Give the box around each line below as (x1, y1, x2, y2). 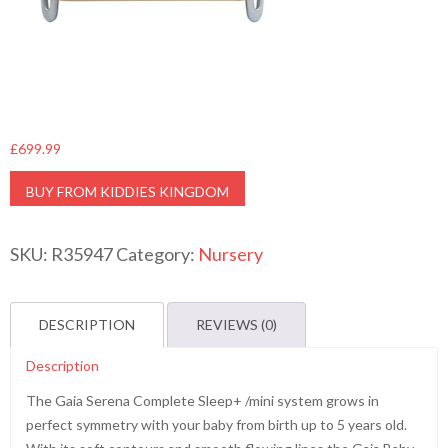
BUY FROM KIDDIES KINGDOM (26, 183, 229, 200)
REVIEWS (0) (196, 316, 277, 333)
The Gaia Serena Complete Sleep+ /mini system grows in (26, 392, 379, 409)
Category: (116, 243, 198, 265)
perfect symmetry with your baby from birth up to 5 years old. (26, 416, 407, 433)
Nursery (198, 243, 263, 265)
